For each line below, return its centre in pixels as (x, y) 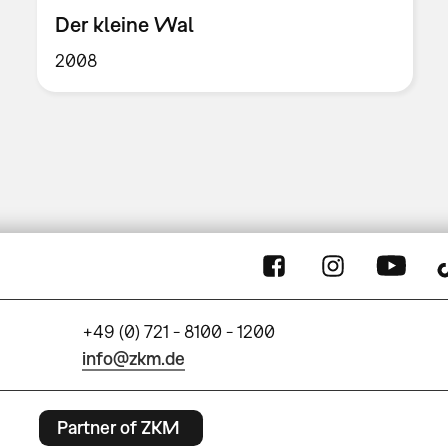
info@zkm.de (134, 358)
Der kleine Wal (125, 24)
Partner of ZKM (118, 428)
